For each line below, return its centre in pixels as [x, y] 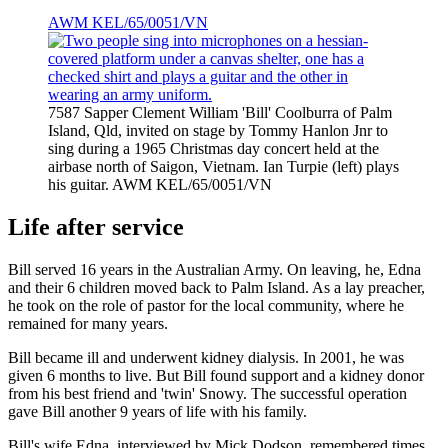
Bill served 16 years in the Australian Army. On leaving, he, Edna [214, 269]
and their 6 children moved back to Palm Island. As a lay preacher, [216, 287]
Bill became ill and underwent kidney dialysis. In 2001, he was [206, 357]
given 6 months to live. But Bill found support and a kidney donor [216, 375]
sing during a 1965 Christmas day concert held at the [213, 149]
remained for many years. [88, 323]
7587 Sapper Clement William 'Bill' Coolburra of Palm [220, 113]
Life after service [96, 227]
